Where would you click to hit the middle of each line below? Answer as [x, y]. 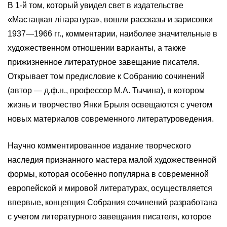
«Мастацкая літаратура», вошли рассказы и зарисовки [110, 19]
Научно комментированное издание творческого [99, 146]
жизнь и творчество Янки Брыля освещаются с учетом [110, 104]
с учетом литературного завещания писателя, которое [109, 217]
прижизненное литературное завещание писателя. [103, 62]
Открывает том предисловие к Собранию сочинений [106, 76]
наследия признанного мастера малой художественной [112, 160]
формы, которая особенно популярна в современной [108, 174]
